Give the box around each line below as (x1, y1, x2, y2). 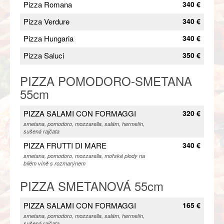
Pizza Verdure (23, 15, 69, 26)
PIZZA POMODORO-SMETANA (20, 71, 192, 89)
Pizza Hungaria (23, 32, 73, 43)
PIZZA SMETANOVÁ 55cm (20, 176, 163, 194)
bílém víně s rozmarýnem (23, 159, 85, 167)
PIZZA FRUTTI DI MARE (23, 139, 106, 150)
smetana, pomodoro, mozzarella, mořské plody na (23, 151, 145, 159)
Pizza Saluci (23, 49, 64, 60)
